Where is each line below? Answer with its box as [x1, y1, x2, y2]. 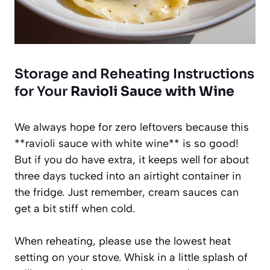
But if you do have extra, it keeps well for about [14, 152, 249, 166]
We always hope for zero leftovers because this [14, 120, 249, 134]
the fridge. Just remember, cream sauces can [14, 185, 239, 199]
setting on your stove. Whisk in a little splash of [14, 250, 248, 264]
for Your [14, 83, 71, 99]
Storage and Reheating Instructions [14, 65, 254, 82]
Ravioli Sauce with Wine [71, 83, 234, 99]
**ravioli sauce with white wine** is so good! [14, 136, 239, 150]
